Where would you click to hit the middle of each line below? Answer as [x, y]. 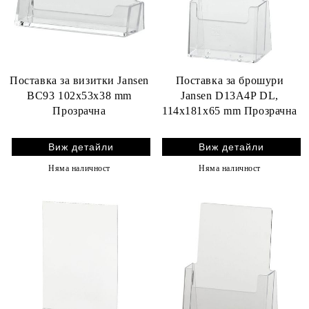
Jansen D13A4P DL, [230, 96]
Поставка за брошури [230, 80]
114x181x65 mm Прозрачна [230, 111]
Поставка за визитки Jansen [79, 80]
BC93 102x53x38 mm [79, 96]
